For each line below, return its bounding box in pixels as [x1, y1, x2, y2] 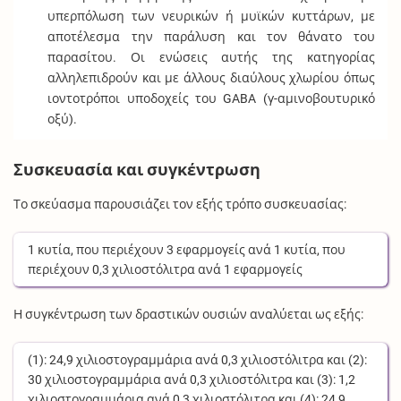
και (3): [293, 372, 339, 388]
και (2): [324, 353, 368, 368]
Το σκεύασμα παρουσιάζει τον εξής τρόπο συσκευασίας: [13, 197, 347, 212]
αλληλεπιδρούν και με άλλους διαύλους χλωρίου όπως [47, 70, 375, 85]
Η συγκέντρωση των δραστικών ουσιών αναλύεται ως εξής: [13, 307, 364, 322]
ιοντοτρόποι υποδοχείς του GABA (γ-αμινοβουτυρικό [47, 90, 375, 106]
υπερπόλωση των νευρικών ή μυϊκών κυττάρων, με [47, 8, 375, 23]
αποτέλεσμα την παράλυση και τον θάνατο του [47, 29, 375, 44]
